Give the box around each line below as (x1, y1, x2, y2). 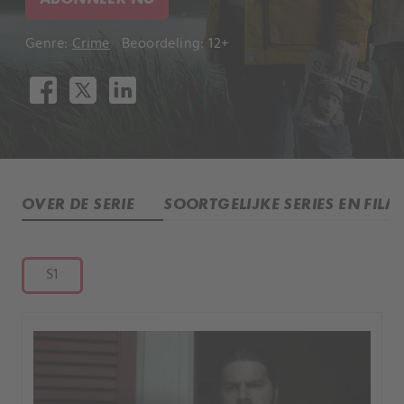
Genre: (25, 32, 72, 56)
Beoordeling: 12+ (122, 32, 230, 56)
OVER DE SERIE (22, 194, 135, 213)
